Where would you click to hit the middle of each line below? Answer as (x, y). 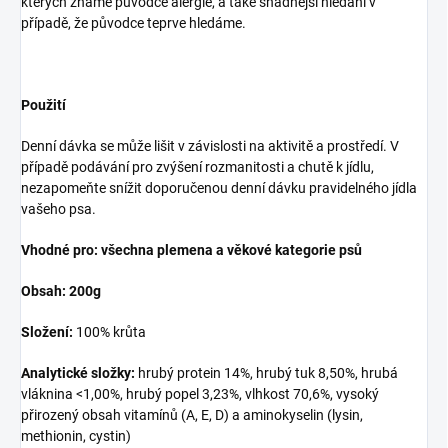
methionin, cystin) (77, 436)
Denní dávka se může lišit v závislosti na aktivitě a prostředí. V (210, 146)
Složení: (48, 332)
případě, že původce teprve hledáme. (135, 23)
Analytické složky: (78, 373)
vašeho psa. (58, 209)
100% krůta (111, 332)
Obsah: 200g (61, 291)
